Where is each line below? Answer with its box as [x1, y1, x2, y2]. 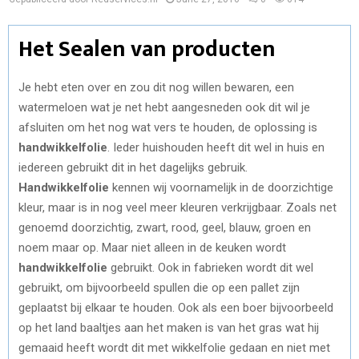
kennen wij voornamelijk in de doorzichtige [109, 179, 333, 195]
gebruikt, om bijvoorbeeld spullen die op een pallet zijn [18, 280, 300, 295]
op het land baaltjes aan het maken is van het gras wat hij [18, 320, 319, 335]
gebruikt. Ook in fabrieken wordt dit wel [107, 260, 313, 275]
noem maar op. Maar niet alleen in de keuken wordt [18, 240, 286, 255]
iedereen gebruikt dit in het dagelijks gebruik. [18, 159, 248, 175]
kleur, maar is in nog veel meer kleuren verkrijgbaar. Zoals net [18, 200, 337, 215]
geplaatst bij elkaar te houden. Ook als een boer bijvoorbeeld [18, 300, 333, 315]
